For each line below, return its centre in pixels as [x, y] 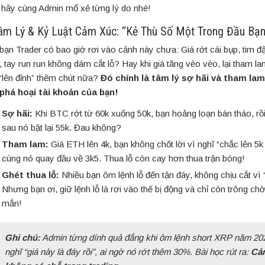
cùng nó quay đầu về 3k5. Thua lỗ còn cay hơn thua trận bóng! [123, 159]
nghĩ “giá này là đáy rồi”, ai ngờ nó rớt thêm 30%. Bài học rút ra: [128, 252]
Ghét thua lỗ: [30, 175]
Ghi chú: [22, 238]
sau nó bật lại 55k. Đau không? [62, 128]
